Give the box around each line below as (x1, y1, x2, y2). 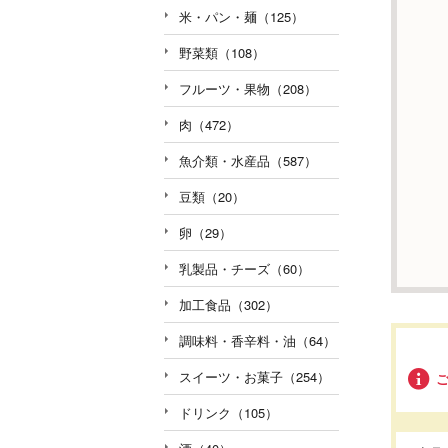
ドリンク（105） (179, 402, 278, 422)
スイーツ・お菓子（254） (179, 366, 330, 386)
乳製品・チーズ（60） (179, 258, 310, 278)
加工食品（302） (179, 294, 278, 314)
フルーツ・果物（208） (179, 78, 317, 98)
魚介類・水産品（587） (179, 150, 317, 170)
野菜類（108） (179, 42, 265, 62)
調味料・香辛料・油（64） (179, 330, 336, 350)
